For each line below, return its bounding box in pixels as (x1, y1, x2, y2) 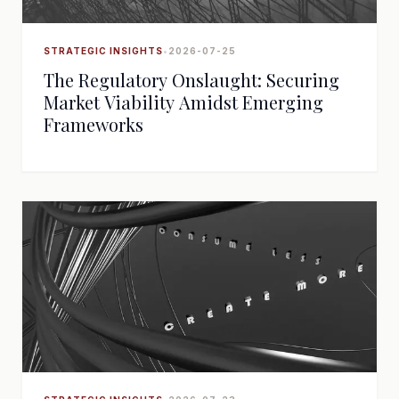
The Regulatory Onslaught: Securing (44, 68, 339, 92)
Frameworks (44, 112, 143, 136)
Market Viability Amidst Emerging (44, 90, 323, 114)
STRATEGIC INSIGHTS (44, 45, 163, 56)
